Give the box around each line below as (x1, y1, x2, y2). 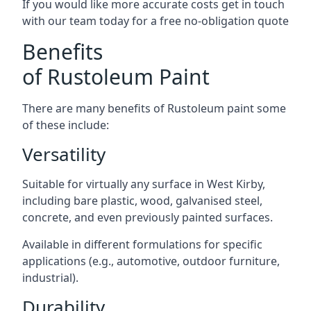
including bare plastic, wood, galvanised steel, (22, 192, 262, 208)
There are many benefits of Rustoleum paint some (22, 100, 286, 116)
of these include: (22, 117, 109, 133)
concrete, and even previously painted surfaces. (22, 209, 273, 225)
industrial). (22, 269, 78, 285)
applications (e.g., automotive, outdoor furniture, (22, 253, 280, 269)
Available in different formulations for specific (22, 236, 262, 252)
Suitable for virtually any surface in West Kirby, (22, 176, 265, 192)
